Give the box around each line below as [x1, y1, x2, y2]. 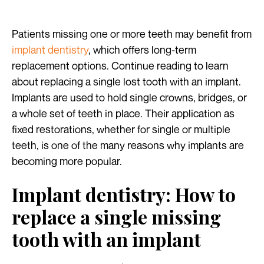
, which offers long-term [88, 43, 196, 57]
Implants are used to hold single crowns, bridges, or [12, 91, 247, 104]
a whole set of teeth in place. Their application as [12, 107, 235, 120]
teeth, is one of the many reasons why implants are [12, 138, 244, 152]
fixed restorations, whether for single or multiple [12, 123, 230, 136]
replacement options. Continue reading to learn [12, 59, 229, 72]
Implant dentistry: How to [12, 181, 236, 207]
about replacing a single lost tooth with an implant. [12, 75, 241, 88]
